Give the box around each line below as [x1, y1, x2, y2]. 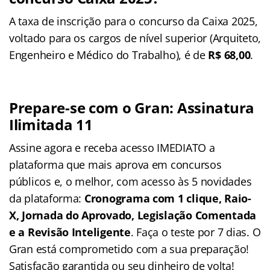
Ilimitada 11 [9, 114, 93, 134]
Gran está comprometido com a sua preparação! [9, 241, 250, 256]
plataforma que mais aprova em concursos [9, 157, 222, 172]
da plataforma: [9, 190, 84, 206]
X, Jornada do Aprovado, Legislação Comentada [9, 207, 257, 222]
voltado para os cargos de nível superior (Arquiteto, [9, 30, 261, 45]
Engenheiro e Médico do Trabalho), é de [9, 47, 209, 62]
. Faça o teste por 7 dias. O [130, 224, 261, 239]
